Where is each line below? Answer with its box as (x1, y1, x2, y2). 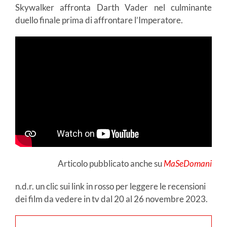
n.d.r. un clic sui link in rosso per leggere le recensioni (15, 181, 206, 192)
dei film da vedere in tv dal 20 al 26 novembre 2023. (15, 194, 208, 205)
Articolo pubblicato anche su (58, 158, 164, 169)
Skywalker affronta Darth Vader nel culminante (15, 2, 212, 13)
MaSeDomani (164, 158, 212, 169)
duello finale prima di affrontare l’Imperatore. (15, 14, 183, 25)
